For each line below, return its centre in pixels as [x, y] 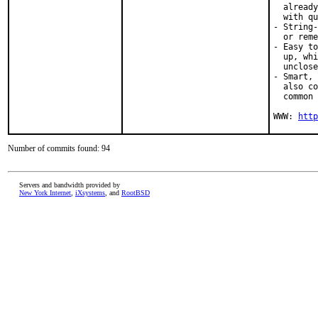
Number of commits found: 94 [59, 148]
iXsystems [90, 193]
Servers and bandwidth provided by [70, 185]
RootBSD [136, 193]
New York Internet [45, 193]
